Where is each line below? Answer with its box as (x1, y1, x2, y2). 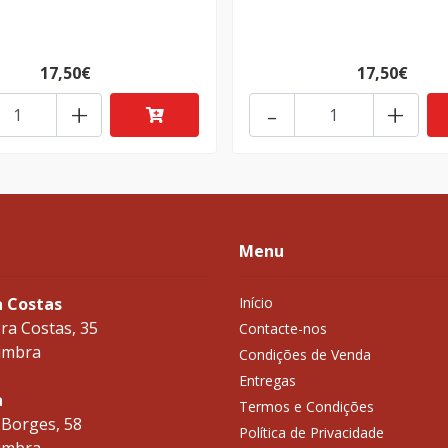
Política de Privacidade (239, 423, 384, 443)
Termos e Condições (239, 397, 374, 417)
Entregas (239, 371, 296, 391)
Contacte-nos (239, 319, 327, 339)
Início (239, 293, 273, 313)
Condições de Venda (239, 345, 371, 365)
